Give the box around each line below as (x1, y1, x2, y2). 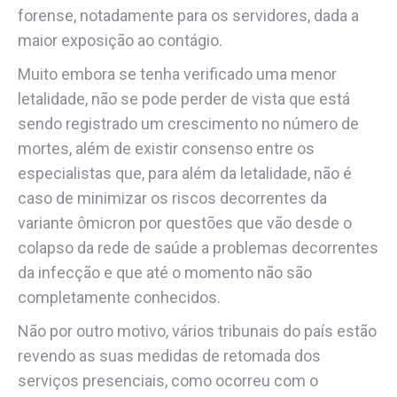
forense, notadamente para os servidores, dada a (18, 6, 359, 25)
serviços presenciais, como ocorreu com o (18, 371, 318, 390)
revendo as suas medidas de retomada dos (18, 346, 321, 365)
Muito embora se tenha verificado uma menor (18, 65, 337, 83)
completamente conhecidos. (18, 288, 221, 307)
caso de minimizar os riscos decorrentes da (18, 189, 327, 207)
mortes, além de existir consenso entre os (18, 139, 315, 158)
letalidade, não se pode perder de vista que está (18, 90, 350, 108)
